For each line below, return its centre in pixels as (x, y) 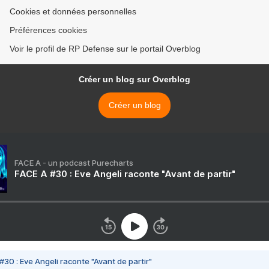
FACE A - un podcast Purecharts (74, 163)
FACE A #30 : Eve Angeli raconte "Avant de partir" (125, 174)
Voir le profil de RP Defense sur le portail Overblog (105, 49)
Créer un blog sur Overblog (134, 80)
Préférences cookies (48, 30)
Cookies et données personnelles (73, 12)
